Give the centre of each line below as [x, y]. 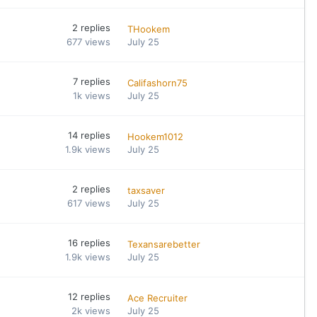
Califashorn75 [158, 82]
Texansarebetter [164, 244]
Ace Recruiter [158, 298]
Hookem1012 [156, 136]
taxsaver [146, 190]
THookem [149, 29]
